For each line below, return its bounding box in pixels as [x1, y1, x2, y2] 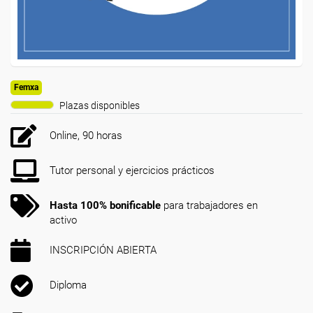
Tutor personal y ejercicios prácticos [50, 164, 214, 177]
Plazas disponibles [59, 100, 140, 111]
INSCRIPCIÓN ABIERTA [50, 244, 156, 256]
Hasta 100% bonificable [50, 199, 161, 212]
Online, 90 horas [50, 129, 122, 142]
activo [50, 214, 77, 226]
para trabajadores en [161, 199, 258, 212]
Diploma [50, 279, 87, 291]
